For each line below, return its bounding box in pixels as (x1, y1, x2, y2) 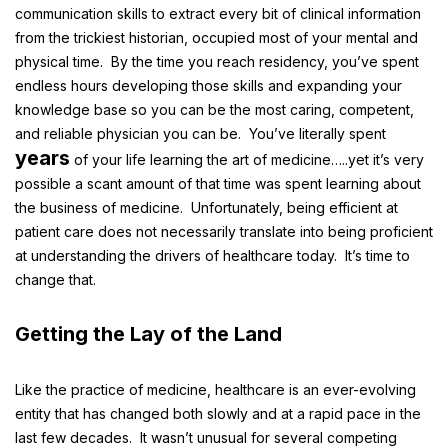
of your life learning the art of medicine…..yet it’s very (70, 151, 424, 168)
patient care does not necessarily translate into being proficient (15, 223, 433, 240)
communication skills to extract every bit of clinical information (15, 5, 421, 22)
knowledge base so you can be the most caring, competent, (15, 101, 414, 118)
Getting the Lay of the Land (15, 322, 282, 346)
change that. (15, 271, 96, 288)
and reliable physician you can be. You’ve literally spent (15, 125, 386, 142)
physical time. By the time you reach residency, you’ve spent (15, 53, 419, 70)
